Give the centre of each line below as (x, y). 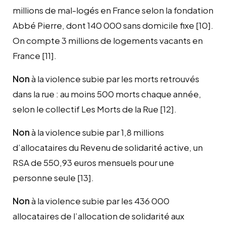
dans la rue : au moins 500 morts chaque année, (107, 94)
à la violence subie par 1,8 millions (97, 132)
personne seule (44, 177)
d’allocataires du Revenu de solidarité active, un (108, 147)
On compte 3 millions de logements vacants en (108, 40)
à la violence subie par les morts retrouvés (115, 78)
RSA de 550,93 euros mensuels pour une (93, 162)
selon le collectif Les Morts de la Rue (86, 109)
